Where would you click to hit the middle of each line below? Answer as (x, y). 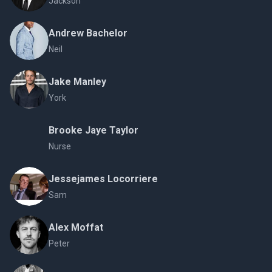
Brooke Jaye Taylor (93, 131)
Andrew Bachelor (88, 33)
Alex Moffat (76, 228)
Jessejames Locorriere (103, 179)
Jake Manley (77, 82)
